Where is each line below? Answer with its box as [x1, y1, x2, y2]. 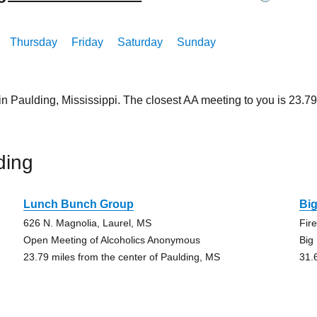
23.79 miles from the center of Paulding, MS [23, 251, 220, 263]
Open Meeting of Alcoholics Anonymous [23, 234, 200, 246]
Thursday [10, 36, 58, 48]
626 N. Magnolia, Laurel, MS [23, 217, 151, 229]
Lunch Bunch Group [23, 198, 134, 210]
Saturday [117, 36, 163, 48]
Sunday [177, 36, 217, 48]
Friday [71, 36, 104, 48]
